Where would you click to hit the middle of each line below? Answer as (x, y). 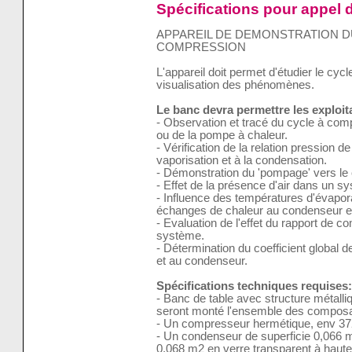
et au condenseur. (202, 261)
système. (180, 236)
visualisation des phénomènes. (235, 85)
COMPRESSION (201, 48)
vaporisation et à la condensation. (241, 161)
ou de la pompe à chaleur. (222, 136)
